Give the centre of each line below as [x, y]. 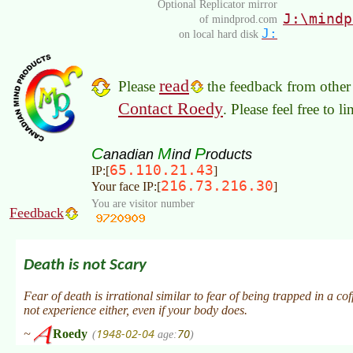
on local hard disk [220, 33]
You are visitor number [143, 203]
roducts [229, 154]
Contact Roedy [171, 108]
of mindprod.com [238, 19]
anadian [130, 154]
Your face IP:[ [126, 186]
